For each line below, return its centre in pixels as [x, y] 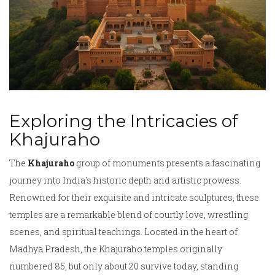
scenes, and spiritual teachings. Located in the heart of [123, 232]
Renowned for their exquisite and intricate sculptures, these [134, 198]
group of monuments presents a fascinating [167, 163]
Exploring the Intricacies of [124, 121]
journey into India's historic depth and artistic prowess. [125, 180]
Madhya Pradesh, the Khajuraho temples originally [116, 249]
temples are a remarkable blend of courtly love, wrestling [129, 215]
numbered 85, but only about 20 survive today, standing [124, 266]
